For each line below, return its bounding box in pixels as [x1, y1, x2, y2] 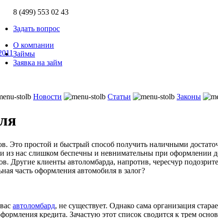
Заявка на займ [13, 58, 62, 67]
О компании [13, 41, 54, 49]
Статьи [108, 92, 131, 101]
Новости [33, 92, 62, 101]
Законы [177, 92, 201, 101]
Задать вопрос [13, 24, 60, 33]
